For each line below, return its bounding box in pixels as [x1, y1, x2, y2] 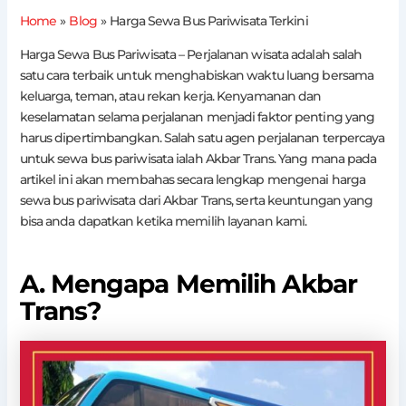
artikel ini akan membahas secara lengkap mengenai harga [19, 171, 366, 188]
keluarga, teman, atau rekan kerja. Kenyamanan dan [19, 88, 322, 104]
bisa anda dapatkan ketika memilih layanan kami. [19, 213, 307, 229]
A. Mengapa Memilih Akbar [19, 268, 357, 299]
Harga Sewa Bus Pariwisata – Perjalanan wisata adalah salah [19, 46, 362, 63]
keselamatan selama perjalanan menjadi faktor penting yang [19, 109, 375, 125]
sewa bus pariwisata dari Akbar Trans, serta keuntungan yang [19, 192, 373, 208]
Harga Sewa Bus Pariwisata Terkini [110, 13, 308, 29]
